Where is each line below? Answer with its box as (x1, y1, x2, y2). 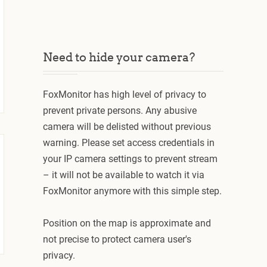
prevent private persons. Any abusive (43, 105, 197, 116)
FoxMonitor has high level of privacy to (43, 89, 207, 100)
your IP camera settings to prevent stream (43, 153, 218, 164)
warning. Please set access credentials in (43, 137, 215, 148)
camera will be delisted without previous (43, 121, 212, 132)
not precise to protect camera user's (43, 234, 192, 245)
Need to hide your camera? (43, 50, 195, 64)
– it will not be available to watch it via (43, 169, 205, 181)
